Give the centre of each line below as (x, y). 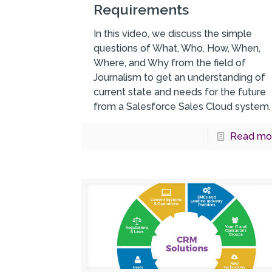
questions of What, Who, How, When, (177, 49)
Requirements (141, 10)
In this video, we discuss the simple (173, 34)
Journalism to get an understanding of (180, 78)
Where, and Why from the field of (170, 63)
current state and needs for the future (180, 92)
